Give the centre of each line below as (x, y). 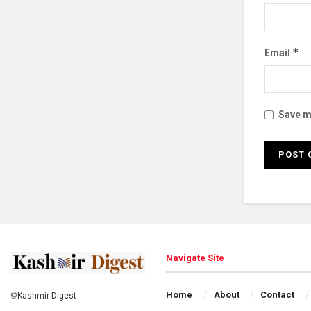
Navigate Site (195, 258)
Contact (278, 295)
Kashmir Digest (47, 295)
